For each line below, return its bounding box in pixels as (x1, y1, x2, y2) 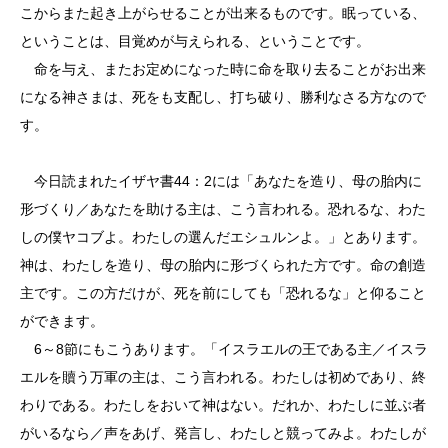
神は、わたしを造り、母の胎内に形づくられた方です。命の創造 (20, 257, 426, 273)
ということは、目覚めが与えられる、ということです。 (20, 33, 370, 49)
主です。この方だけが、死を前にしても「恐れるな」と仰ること (20, 285, 426, 301)
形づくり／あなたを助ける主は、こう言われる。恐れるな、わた (20, 201, 426, 217)
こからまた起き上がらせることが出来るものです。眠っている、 (20, 5, 426, 21)
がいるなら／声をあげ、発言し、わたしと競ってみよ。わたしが (20, 425, 426, 441)
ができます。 (20, 313, 104, 329)
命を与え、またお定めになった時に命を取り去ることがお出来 (20, 61, 426, 77)
